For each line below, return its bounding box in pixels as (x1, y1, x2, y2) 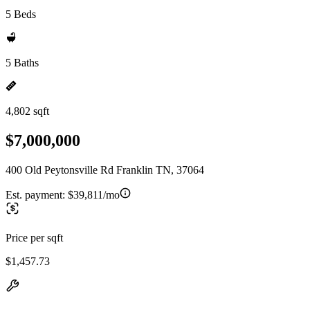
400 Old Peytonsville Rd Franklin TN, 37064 (6, 163, 204, 176)
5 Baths (6, 57, 39, 69)
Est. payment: (6, 188, 68, 201)
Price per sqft (6, 231, 63, 244)
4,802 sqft (6, 105, 49, 117)
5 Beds (6, 8, 36, 20)
